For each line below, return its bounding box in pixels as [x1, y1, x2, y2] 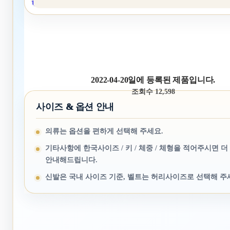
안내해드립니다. [45, 156, 98, 164]
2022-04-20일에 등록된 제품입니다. [91, 75, 216, 84]
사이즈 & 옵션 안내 [36, 102, 114, 112]
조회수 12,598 [131, 88, 175, 95]
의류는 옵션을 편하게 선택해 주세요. [45, 127, 163, 135]
